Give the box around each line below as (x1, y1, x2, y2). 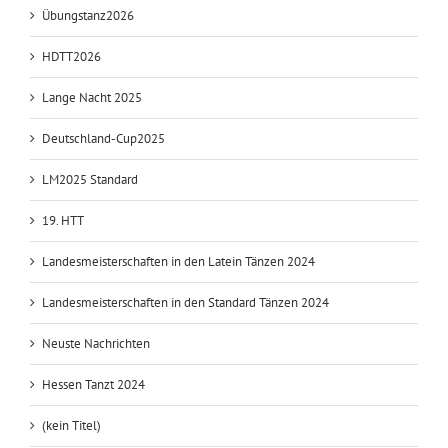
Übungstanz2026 (42, 72, 134, 90)
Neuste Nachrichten (42, 400, 150, 418)
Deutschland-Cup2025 (42, 195, 165, 213)
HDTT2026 (42, 113, 101, 131)
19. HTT (42, 277, 84, 295)
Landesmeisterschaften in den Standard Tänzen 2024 (42, 359, 329, 377)
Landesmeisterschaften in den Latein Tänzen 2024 (42, 318, 315, 336)
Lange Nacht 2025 (42, 154, 142, 172)
